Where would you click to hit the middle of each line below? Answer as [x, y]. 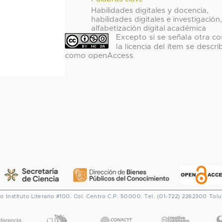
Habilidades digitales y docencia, [150, 11]
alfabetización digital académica [149, 29]
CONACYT [116, 211]
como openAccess [99, 55]
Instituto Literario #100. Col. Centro [55, 196]
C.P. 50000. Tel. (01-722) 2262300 [157, 196]
